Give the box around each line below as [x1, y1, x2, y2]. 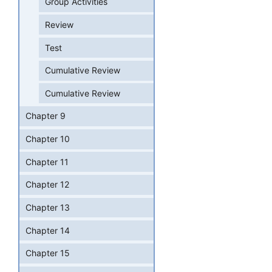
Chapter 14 [25, 225, 70, 236]
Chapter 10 [25, 134, 70, 144]
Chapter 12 [25, 179, 69, 190]
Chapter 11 [25, 156, 69, 167]
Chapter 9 [25, 110, 66, 121]
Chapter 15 [25, 248, 70, 259]
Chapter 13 [25, 202, 70, 213]
